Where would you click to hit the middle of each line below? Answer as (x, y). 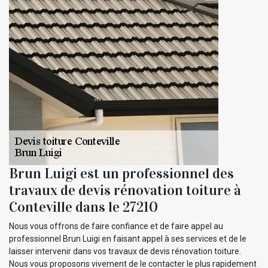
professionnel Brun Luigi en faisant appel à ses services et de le (128, 238)
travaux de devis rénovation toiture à (125, 190)
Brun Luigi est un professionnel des (121, 173)
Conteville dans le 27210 (83, 207)
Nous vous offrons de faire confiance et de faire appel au (116, 226)
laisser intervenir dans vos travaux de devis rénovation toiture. (125, 251)
